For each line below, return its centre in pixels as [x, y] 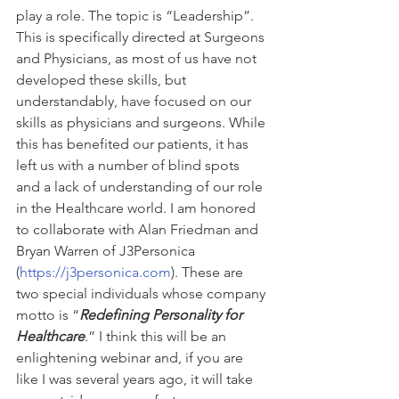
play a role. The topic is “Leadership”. [137, 16]
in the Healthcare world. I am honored [138, 208]
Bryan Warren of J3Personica [107, 251]
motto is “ [48, 315]
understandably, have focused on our [135, 101]
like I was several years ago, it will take [136, 379]
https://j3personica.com [95, 272]
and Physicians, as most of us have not [138, 58]
